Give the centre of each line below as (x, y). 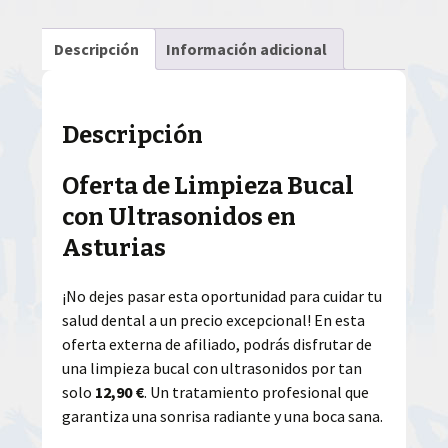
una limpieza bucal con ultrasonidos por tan (212, 367)
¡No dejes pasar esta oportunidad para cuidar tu (222, 295)
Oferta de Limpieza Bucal (208, 186)
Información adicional (247, 49)
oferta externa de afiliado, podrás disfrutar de (217, 343)
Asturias (114, 248)
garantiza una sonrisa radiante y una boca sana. (223, 415)
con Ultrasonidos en (179, 217)
